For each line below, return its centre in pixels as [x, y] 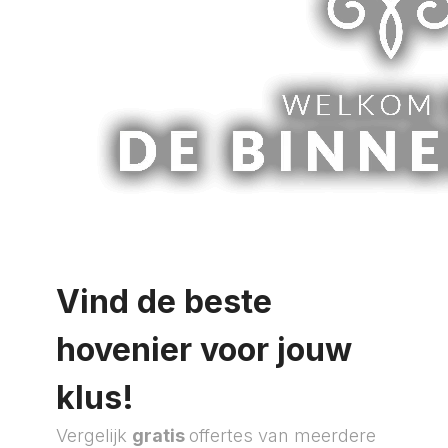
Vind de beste [164, 301]
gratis [160, 435]
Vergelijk [94, 435]
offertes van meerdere [282, 435]
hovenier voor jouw [204, 349]
